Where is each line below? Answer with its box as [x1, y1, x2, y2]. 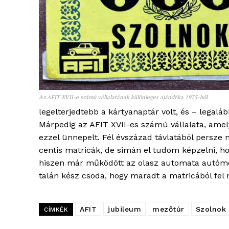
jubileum [108, 205, 141, 214]
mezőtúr [152, 205, 185, 214]
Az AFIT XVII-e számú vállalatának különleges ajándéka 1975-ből [39, 94, 208, 101]
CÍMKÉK [44, 206, 68, 214]
